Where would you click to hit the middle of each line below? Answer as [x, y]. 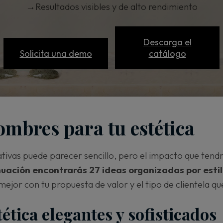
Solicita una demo [56, 54]
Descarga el [167, 42]
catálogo [167, 54]
